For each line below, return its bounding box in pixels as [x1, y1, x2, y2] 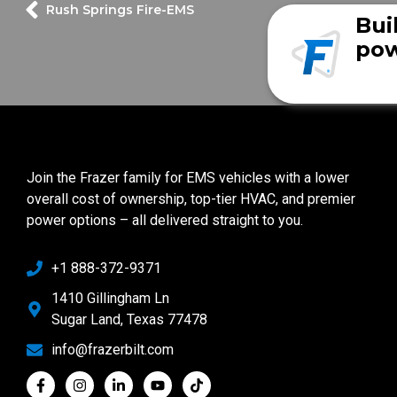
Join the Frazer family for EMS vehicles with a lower [27, 168, 349, 186]
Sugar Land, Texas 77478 [51, 310, 207, 328]
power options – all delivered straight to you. [27, 211, 303, 229]
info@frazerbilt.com [51, 340, 174, 358]
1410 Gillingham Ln [51, 289, 169, 307]
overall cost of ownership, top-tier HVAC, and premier [27, 190, 355, 207]
